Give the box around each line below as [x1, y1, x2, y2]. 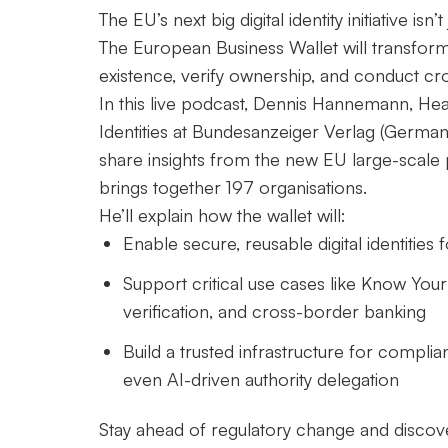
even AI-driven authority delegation [123, 367, 400, 390]
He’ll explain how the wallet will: [99, 203, 347, 226]
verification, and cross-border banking [123, 299, 427, 322]
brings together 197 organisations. [99, 175, 368, 198]
